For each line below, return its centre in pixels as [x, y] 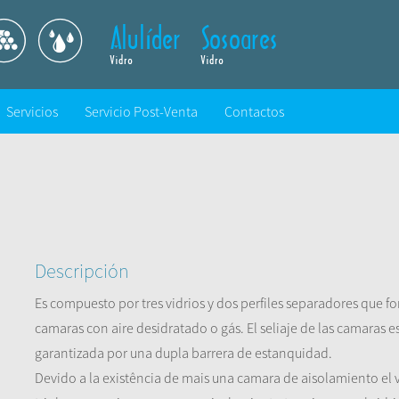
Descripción [82, 271]
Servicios [32, 111]
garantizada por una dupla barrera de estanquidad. [183, 353]
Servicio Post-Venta [141, 111]
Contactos [254, 111]
